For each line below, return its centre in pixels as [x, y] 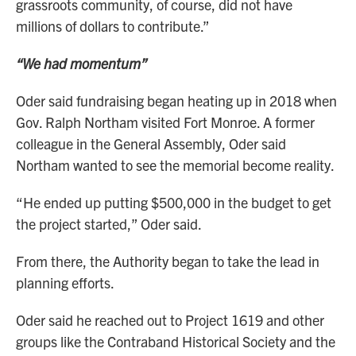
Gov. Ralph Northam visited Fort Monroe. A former [165, 122]
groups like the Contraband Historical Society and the [176, 342]
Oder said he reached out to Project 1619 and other [170, 320]
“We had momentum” [81, 64]
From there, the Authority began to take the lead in [168, 261]
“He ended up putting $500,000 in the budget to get [174, 203]
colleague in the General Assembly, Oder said [151, 144]
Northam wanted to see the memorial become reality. [175, 165]
